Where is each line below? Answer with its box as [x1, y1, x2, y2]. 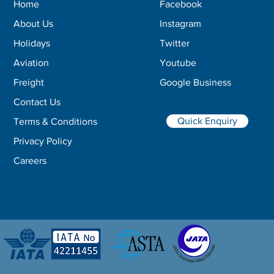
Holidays [13, 38, 50, 48]
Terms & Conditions [13, 116, 97, 127]
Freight [13, 77, 44, 87]
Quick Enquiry [177, 116, 237, 126]
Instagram [159, 18, 201, 29]
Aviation [13, 57, 49, 68]
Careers [13, 155, 46, 166]
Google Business [159, 77, 231, 87]
